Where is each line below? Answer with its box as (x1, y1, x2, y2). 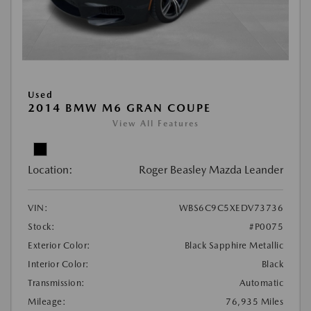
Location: (28, 162, 73, 176)
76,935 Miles (226, 296, 283, 307)
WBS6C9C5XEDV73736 (178, 202, 283, 213)
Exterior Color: (28, 239, 91, 251)
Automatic (239, 277, 283, 288)
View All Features (112, 118, 199, 128)
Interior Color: (28, 258, 90, 269)
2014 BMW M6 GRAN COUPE (28, 101, 211, 115)
